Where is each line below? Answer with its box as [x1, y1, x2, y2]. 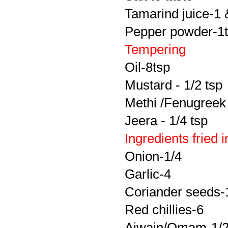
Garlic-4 [125, 167, 171, 182]
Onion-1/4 [125, 149, 182, 164]
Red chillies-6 [125, 203, 204, 217]
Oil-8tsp [125, 60, 170, 75]
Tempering [125, 42, 186, 57]
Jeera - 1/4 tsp [125, 113, 208, 128]
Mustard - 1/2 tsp [125, 78, 222, 93]
